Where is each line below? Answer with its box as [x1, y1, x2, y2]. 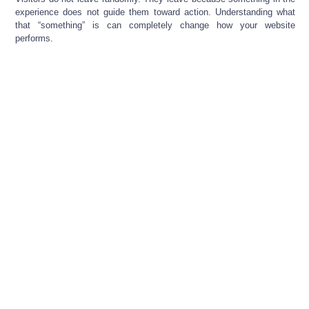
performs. [15, 33, 53, 44]
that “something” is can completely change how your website [15, 20, 296, 31]
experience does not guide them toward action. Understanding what [15, 7, 296, 18]
